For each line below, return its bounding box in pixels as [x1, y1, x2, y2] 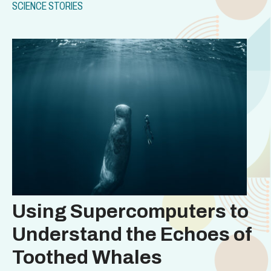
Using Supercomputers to [12, 200, 249, 222]
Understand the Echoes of [12, 223, 252, 245]
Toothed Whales [12, 246, 162, 268]
